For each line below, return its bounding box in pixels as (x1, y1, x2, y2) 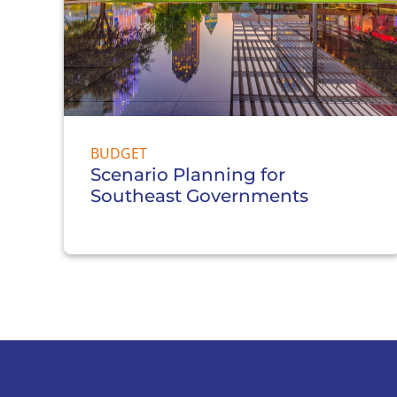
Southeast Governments (90, 184, 308, 206)
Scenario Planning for (90, 163, 285, 185)
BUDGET (90, 143, 147, 163)
